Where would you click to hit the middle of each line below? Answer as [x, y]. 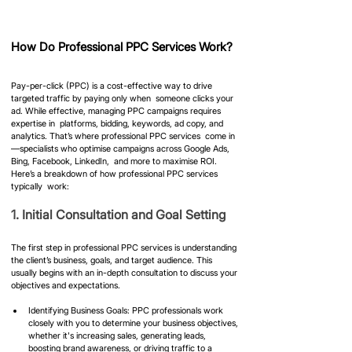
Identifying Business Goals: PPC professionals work [127, 310]
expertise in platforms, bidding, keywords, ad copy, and [118, 123]
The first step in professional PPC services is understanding [125, 247]
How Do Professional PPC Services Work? [122, 46]
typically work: [40, 186]
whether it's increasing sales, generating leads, [118, 335]
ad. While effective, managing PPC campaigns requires [117, 110]
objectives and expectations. [66, 285]
